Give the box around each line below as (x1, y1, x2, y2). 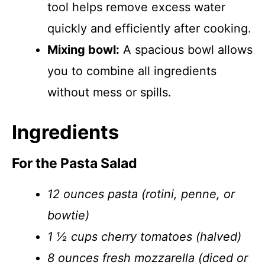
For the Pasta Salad (12, 155, 137, 172)
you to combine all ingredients (47, 64, 216, 78)
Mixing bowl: (47, 43, 119, 57)
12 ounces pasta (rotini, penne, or (47, 187, 235, 201)
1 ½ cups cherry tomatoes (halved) (47, 230, 241, 244)
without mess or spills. (47, 85, 172, 99)
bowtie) (47, 208, 89, 222)
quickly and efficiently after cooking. (47, 21, 251, 35)
